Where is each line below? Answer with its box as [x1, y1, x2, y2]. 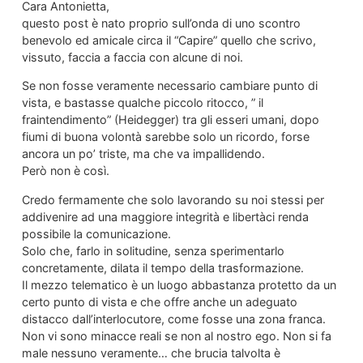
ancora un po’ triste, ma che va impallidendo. [21, 147, 265, 161]
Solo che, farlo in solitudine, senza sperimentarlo [21, 243, 284, 258]
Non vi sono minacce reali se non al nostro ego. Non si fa [21, 328, 331, 343]
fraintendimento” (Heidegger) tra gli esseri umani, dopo [21, 113, 319, 127]
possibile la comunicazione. [21, 226, 171, 241]
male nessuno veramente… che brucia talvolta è [21, 345, 280, 360]
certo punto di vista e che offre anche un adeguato [21, 294, 297, 309]
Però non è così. [21, 164, 109, 178]
